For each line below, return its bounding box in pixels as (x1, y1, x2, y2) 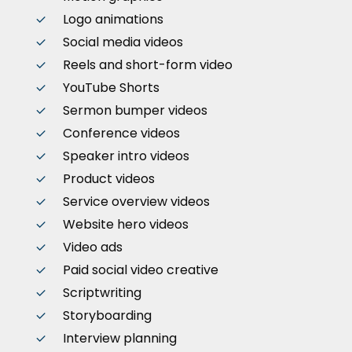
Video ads (62, 238, 123, 257)
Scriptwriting (62, 284, 141, 302)
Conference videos (62, 124, 180, 143)
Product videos (62, 170, 155, 189)
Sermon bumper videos (62, 101, 207, 120)
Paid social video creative (62, 261, 218, 280)
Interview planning (62, 329, 177, 348)
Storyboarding (62, 306, 152, 325)
